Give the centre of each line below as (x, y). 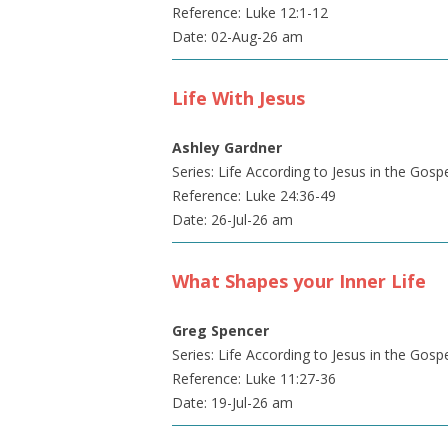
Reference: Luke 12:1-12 (250, 12)
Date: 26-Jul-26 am (232, 219)
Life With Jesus (238, 98)
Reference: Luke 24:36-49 (254, 195)
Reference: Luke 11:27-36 (254, 378)
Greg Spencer (220, 330)
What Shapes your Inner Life (299, 281)
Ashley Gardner (227, 147)
